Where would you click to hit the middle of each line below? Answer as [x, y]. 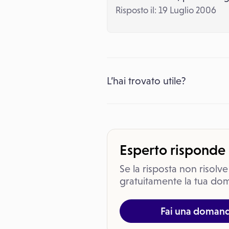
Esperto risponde [173, 150]
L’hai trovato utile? [146, 81]
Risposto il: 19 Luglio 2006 [166, 10]
